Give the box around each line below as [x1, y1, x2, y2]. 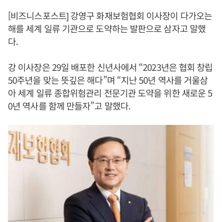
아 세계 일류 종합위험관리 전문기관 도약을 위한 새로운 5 [8, 86, 213, 99]
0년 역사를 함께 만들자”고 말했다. [8, 99, 133, 112]
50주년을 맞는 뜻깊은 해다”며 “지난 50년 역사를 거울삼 [8, 73, 208, 86]
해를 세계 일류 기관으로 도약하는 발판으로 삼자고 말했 [8, 22, 206, 35]
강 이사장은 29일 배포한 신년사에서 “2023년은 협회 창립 [8, 60, 213, 73]
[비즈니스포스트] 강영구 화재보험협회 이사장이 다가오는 [8, 9, 212, 22]
